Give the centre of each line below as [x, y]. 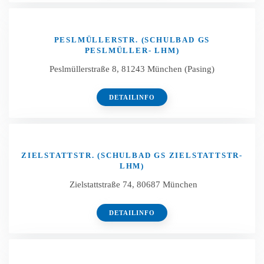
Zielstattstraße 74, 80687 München [132, 184]
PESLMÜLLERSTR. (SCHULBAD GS [132, 40]
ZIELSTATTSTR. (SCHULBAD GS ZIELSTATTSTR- [132, 155]
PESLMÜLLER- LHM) [132, 50]
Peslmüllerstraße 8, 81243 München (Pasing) [132, 69]
